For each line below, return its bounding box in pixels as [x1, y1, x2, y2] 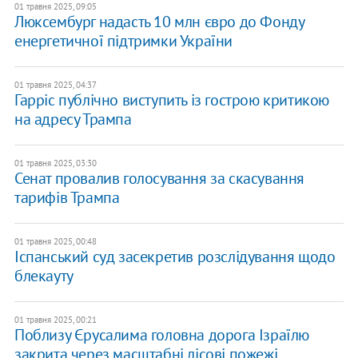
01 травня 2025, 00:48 [14, 236, 97, 248]
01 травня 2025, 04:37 [14, 79, 97, 91]
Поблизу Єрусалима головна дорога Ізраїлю [14, 324, 309, 346]
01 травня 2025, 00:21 [14, 314, 97, 326]
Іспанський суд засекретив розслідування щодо [14, 246, 336, 268]
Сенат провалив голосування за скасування [14, 168, 304, 189]
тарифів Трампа [14, 187, 120, 209]
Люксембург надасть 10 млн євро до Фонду [14, 11, 304, 33]
